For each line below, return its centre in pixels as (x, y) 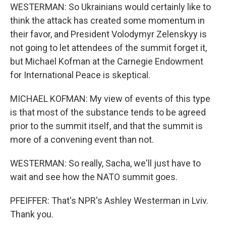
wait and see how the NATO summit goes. (94, 177)
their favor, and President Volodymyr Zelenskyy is (108, 34)
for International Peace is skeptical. (80, 75)
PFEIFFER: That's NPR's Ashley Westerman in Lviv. (109, 201)
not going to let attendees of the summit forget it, (108, 48)
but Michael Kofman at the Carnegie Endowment (107, 61)
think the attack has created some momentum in (107, 20)
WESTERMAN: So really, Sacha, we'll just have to (105, 163)
